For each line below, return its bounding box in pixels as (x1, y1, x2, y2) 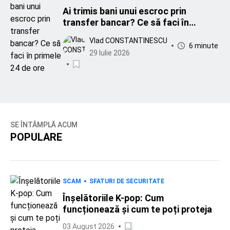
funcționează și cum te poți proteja (63, 204, 212, 215)
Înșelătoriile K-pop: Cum (63, 193, 164, 203)
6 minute (189, 42, 218, 50)
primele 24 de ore (63, 28, 136, 39)
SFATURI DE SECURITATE (89, 178, 164, 185)
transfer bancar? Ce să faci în (63, 17, 189, 28)
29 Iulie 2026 (89, 49, 130, 57)
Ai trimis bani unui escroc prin (63, 6, 186, 16)
